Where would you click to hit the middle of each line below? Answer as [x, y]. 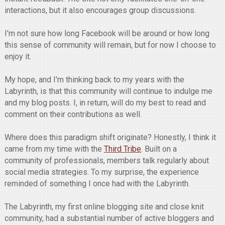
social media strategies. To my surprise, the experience [101, 172]
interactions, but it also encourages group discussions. [100, 10]
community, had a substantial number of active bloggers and [109, 218]
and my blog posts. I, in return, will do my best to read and [105, 103]
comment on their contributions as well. [73, 114]
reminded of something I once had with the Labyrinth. [97, 184]
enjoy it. [18, 57]
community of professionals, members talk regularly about [106, 160]
